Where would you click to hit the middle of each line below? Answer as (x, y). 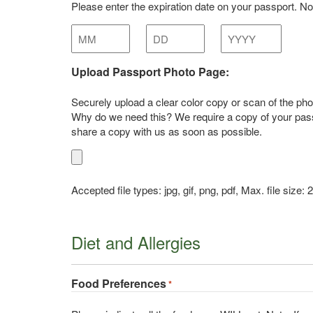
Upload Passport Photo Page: (150, 72)
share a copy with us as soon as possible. (167, 131)
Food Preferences (119, 284)
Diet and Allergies (136, 242)
